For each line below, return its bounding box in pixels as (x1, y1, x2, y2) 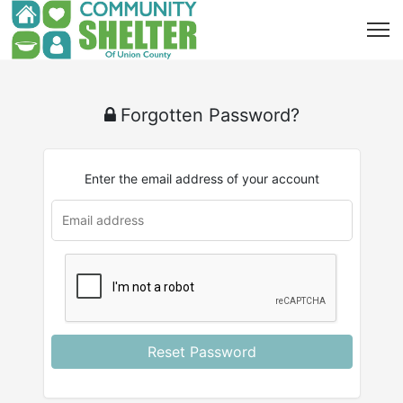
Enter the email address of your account (84, 171, 319, 186)
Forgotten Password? (120, 104, 300, 126)
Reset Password (147, 343, 256, 361)
